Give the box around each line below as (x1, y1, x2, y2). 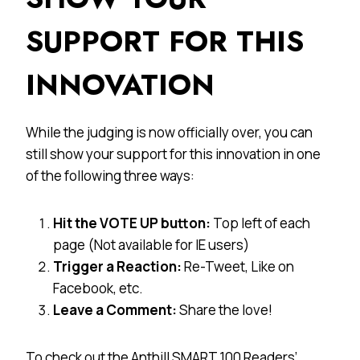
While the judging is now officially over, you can (26, 122, 313, 141)
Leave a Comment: (53, 300, 179, 319)
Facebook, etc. (53, 278, 143, 297)
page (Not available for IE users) (53, 235, 249, 254)
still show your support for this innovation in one (26, 144, 321, 163)
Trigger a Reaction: (53, 256, 184, 276)
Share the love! (179, 300, 272, 319)
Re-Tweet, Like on (184, 256, 294, 276)
